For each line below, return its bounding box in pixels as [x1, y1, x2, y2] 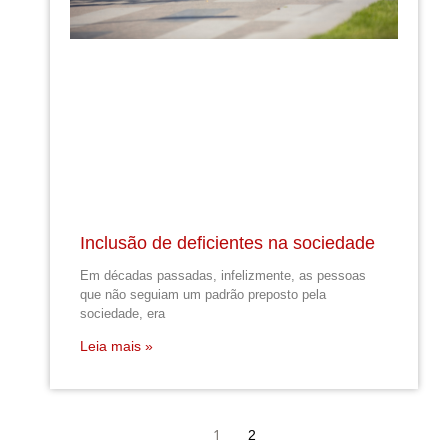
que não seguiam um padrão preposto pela [80, 287, 326, 303]
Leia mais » [80, 338, 153, 355]
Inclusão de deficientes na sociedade [80, 233, 375, 254]
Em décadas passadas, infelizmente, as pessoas [80, 268, 366, 284]
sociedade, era [80, 306, 165, 322]
